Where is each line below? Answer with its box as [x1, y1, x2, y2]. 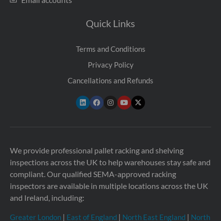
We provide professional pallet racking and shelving [10, 145, 184, 155]
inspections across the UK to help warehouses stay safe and [10, 157, 211, 167]
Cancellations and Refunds [68, 75, 153, 85]
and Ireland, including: [10, 192, 84, 202]
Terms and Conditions [75, 44, 146, 53]
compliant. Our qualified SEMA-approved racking [10, 169, 176, 179]
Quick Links [86, 17, 135, 29]
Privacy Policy [87, 60, 134, 69]
